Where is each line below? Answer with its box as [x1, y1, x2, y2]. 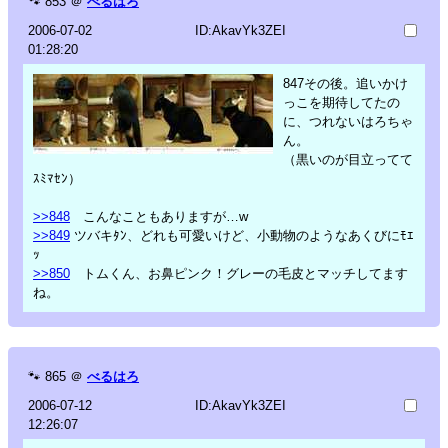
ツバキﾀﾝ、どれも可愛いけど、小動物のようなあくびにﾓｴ [70, 227, 414, 243]
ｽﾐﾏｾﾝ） [33, 170, 81, 186]
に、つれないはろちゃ [283, 113, 413, 129]
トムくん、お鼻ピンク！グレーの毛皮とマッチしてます [70, 265, 408, 281]
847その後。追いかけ [283, 75, 408, 91]
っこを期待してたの [283, 94, 400, 110]
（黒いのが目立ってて [283, 151, 413, 167]
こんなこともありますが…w [70, 208, 248, 224]
